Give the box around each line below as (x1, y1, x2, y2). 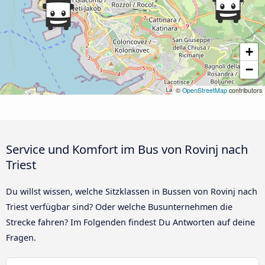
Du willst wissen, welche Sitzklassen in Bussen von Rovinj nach (6, 186, 257, 198)
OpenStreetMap (182, 86, 227, 95)
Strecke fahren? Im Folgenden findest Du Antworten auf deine (6, 216, 255, 228)
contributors (227, 86, 262, 95)
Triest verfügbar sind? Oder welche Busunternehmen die (6, 201, 232, 213)
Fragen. (6, 232, 36, 244)
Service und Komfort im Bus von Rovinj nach (6, 141, 248, 158)
